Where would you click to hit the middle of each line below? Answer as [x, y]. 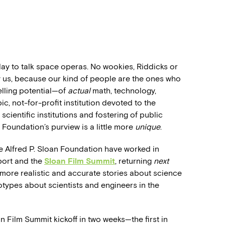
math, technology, [124, 91]
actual [80, 91]
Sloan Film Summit [80, 161]
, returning [134, 161]
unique [148, 127]
